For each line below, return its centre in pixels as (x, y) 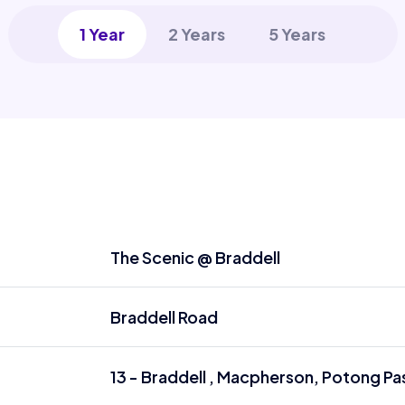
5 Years (297, 34)
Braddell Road (164, 317)
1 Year (102, 34)
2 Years (197, 34)
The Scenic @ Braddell (195, 257)
